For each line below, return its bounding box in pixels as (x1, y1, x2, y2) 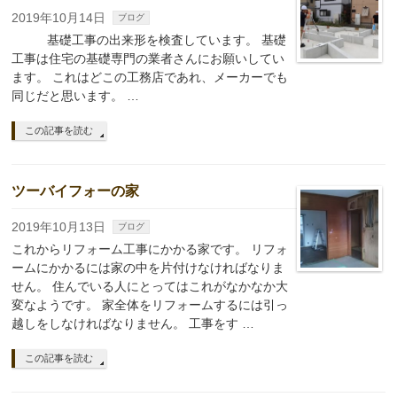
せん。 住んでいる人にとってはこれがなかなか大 (12, 279, 289, 294)
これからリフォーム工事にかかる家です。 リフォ (12, 242, 289, 257)
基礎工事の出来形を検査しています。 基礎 (12, 33, 287, 48)
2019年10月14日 (12, 11, 106, 26)
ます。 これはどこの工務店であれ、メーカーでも (12, 70, 289, 85)
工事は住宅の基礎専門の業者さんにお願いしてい (12, 51, 285, 66)
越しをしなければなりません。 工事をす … (12, 316, 255, 331)
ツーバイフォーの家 (12, 183, 140, 199)
